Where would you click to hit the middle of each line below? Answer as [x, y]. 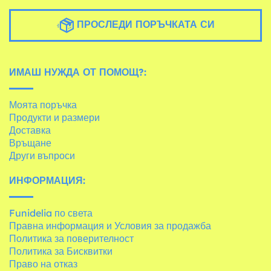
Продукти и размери [54, 118]
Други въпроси [42, 156]
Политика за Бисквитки [61, 251]
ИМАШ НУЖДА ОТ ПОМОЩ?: [78, 72]
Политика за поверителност [71, 239]
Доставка [30, 130]
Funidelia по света [51, 213]
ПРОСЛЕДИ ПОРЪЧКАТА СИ [144, 24]
